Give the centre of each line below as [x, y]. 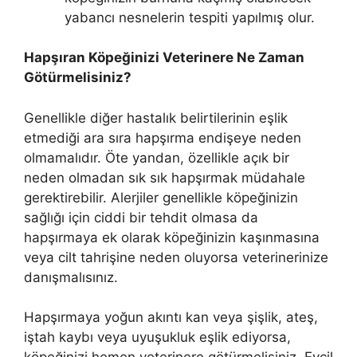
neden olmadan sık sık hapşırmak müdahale [165, 177]
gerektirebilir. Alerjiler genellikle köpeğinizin [161, 197]
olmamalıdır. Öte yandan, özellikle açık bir [157, 157]
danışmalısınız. [71, 277]
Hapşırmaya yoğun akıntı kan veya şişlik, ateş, [171, 318]
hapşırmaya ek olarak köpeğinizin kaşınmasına [172, 237]
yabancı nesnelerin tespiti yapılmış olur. [190, 17]
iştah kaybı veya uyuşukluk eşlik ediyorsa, [157, 337]
